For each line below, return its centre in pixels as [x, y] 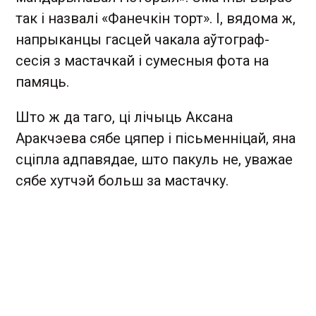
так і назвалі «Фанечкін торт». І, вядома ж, [156, 18]
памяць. [42, 82]
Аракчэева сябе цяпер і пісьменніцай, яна [156, 138]
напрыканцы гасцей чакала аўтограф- [142, 39]
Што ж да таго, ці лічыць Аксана [124, 117]
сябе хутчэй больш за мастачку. [122, 181]
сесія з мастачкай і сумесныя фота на [142, 61]
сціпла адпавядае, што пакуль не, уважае [154, 159]
